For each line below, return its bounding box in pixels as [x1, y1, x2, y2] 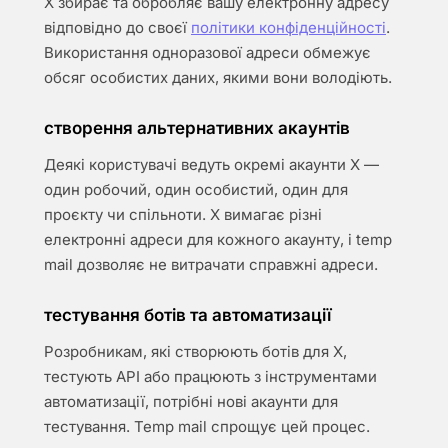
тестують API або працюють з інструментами [44, 367, 377, 386]
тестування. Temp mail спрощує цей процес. [44, 417, 370, 436]
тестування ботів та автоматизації [44, 305, 331, 325]
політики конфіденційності [191, 18, 386, 37]
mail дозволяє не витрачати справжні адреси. [44, 255, 378, 274]
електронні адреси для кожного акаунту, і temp [44, 230, 392, 249]
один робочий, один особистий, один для [44, 180, 348, 199]
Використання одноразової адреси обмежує [44, 43, 371, 62]
